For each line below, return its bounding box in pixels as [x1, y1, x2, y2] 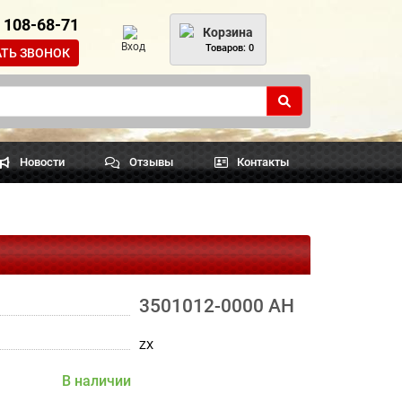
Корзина [203, 25, 253, 39]
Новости [20, 155, 66, 169]
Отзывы [128, 155, 173, 169]
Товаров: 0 [205, 42, 254, 54]
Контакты [237, 155, 290, 169]
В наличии [61, 372, 131, 389]
